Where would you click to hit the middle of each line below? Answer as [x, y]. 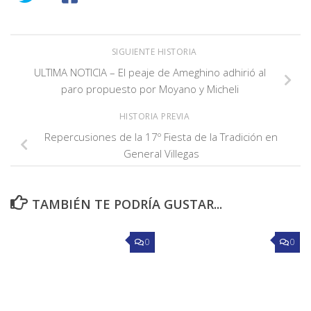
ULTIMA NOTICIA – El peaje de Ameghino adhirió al [150, 72]
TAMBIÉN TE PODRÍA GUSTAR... [127, 204]
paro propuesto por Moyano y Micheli [150, 89]
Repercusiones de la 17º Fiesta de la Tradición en [161, 137]
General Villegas [161, 154]
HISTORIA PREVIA [155, 117]
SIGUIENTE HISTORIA [155, 51]
